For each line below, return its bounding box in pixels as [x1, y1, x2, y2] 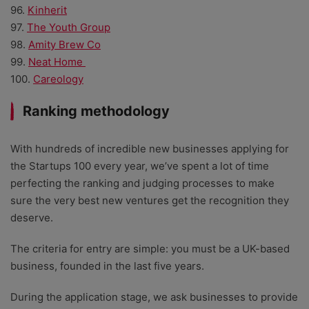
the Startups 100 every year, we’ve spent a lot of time [10, 159, 269, 173]
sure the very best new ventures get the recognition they [10, 194, 289, 208]
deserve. [10, 211, 53, 225]
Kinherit [28, 3, 67, 17]
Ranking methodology [23, 103, 170, 120]
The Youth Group [27, 21, 110, 34]
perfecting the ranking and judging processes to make [10, 177, 275, 190]
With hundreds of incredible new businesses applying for [10, 142, 289, 156]
